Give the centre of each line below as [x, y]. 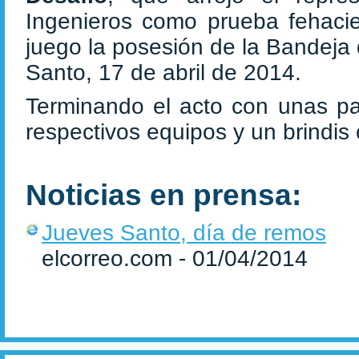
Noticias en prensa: [163, 195]
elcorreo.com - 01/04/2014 [175, 258]
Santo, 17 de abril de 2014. [163, 73]
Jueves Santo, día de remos [184, 233]
